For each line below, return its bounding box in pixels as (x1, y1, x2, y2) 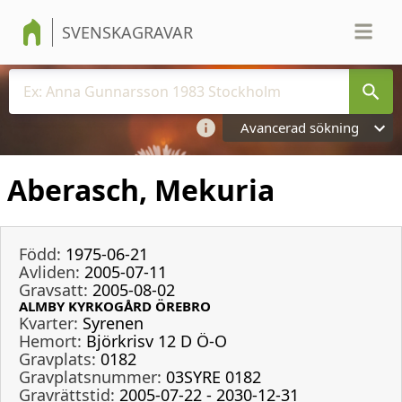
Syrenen (83, 311, 144, 334)
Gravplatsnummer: (19, 365, 162, 388)
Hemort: (19, 329, 82, 352)
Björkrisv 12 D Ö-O (86, 329, 227, 352)
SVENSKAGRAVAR (62, 22, 193, 43)
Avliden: (19, 260, 80, 283)
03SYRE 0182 (166, 365, 261, 388)
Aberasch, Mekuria (7, 170, 275, 210)
